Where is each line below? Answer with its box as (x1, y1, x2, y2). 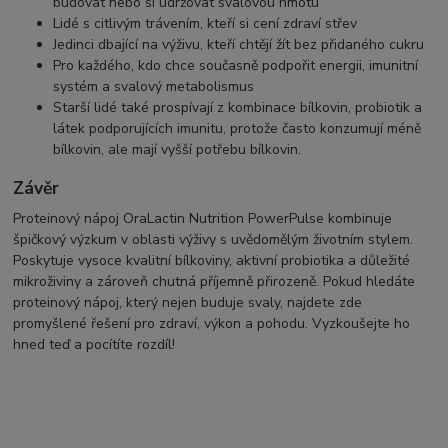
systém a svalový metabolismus (53, 76, 255, 96)
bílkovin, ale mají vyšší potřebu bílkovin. (53, 139, 302, 159)
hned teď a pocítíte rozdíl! (13, 335, 176, 355)
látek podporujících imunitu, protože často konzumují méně (53, 118, 422, 138)
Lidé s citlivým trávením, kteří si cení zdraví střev (53, 13, 358, 33)
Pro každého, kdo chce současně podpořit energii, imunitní (53, 55, 419, 75)
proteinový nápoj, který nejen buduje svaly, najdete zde (13, 293, 363, 313)
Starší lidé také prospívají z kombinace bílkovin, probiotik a (53, 97, 423, 117)
